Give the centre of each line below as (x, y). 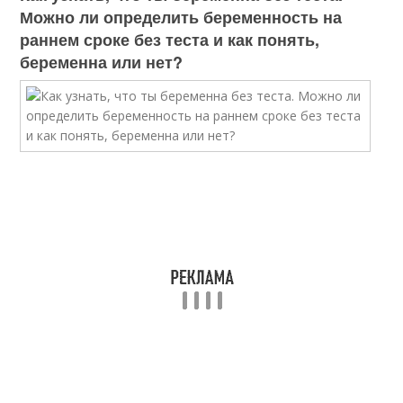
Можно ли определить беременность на (181, 17)
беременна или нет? (102, 62)
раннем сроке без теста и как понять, (170, 40)
